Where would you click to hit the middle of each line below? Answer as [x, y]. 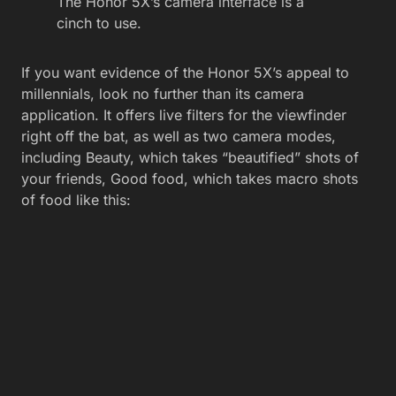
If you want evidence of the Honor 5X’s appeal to [185, 73]
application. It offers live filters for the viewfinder [184, 115]
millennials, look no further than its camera [163, 94]
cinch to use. [99, 23]
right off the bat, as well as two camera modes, [179, 137]
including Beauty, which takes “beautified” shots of [190, 158]
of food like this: [76, 200]
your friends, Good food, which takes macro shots [190, 179]
